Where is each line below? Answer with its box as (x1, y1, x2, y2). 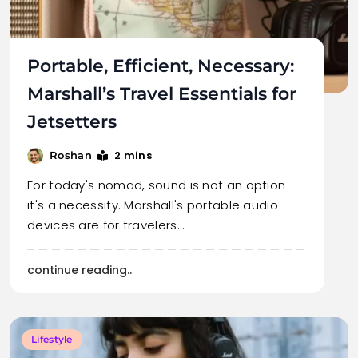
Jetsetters (27, 111, 117, 133)
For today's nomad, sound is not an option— (27, 177, 296, 193)
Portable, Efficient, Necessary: (27, 55, 294, 77)
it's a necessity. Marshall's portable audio (27, 197, 278, 213)
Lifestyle (31, 333, 73, 345)
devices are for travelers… (27, 217, 184, 233)
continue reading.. (27, 262, 132, 278)
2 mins (114, 148, 152, 163)
